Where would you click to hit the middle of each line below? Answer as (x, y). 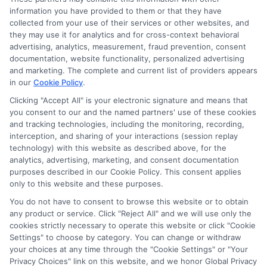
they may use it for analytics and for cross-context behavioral (124, 35)
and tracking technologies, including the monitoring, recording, (127, 124)
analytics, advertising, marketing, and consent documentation (124, 160)
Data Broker (133, 229)
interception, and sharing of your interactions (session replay (124, 136)
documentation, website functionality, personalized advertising (127, 58)
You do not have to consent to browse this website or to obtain (129, 201)
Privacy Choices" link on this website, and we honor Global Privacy (133, 261)
